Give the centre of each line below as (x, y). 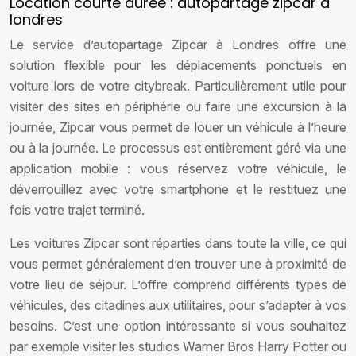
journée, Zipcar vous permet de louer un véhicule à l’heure (178, 127)
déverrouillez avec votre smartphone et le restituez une (178, 189)
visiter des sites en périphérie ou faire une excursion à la (178, 106)
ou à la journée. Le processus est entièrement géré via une (178, 148)
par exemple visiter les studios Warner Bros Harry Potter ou (178, 346)
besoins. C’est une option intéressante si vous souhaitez (178, 326)
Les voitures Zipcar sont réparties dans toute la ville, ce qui (178, 243)
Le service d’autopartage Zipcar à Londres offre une (178, 44)
